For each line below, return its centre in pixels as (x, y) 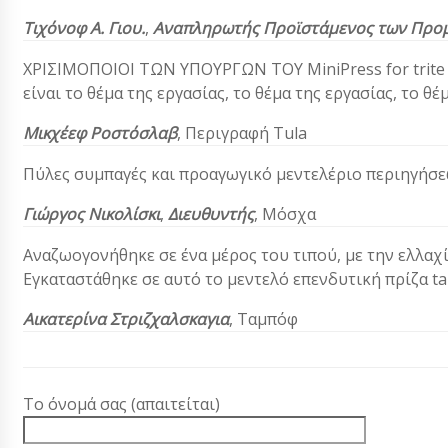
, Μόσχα (285, 214)
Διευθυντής (211, 214)
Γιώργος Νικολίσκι (91, 214)
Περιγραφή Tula (246, 133)
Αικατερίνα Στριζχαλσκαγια (126, 319)
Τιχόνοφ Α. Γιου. (84, 28)
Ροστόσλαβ (133, 133)
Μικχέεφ (56, 133)
